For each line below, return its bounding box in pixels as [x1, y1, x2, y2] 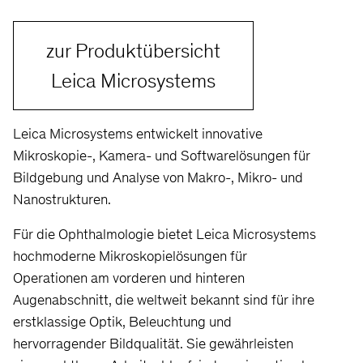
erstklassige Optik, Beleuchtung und [13, 312, 232, 331]
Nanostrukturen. [13, 190, 111, 208]
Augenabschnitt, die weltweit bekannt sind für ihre [13, 290, 314, 309]
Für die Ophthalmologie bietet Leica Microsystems [13, 224, 316, 243]
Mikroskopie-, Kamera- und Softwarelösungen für [13, 146, 310, 164]
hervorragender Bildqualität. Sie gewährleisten [13, 334, 293, 352]
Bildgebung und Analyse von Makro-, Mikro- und [13, 168, 303, 186]
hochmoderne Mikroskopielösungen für [13, 246, 247, 265]
